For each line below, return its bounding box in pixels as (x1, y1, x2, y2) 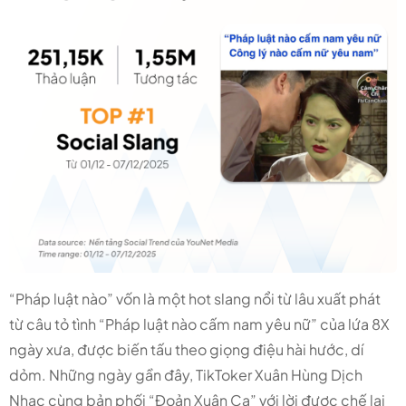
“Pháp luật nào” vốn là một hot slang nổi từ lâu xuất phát (9, 289, 381, 309)
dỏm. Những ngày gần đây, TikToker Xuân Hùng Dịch (9, 365, 362, 385)
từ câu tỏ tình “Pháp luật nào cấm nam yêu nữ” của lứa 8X (9, 314, 390, 334)
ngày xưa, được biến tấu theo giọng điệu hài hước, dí (9, 340, 363, 360)
